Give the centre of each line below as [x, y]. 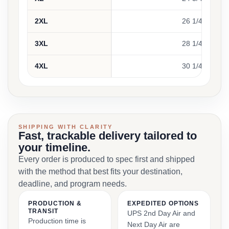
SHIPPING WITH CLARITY [66, 127]
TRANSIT [43, 211]
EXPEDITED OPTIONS [163, 203]
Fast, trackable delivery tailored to [108, 136]
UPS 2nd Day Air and [161, 213]
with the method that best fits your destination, [100, 171]
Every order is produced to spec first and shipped [107, 159]
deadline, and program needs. [73, 184]
